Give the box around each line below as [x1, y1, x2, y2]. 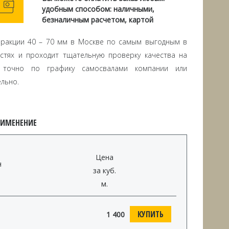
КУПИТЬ [137, 209, 164, 220]
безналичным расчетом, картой [41, 15, 153, 25]
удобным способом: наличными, [41, 4, 154, 14]
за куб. [93, 166, 116, 176]
